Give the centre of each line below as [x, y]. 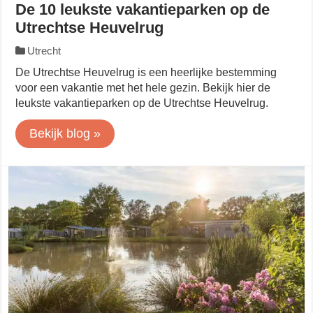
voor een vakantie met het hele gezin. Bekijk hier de [143, 88]
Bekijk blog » [65, 133]
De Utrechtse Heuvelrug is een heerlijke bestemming [146, 72]
